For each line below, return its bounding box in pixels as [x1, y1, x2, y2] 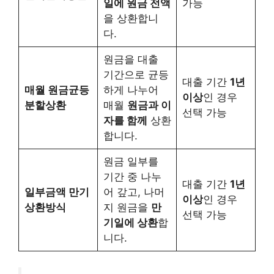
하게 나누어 [103, 84, 158, 97]
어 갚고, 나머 [103, 186, 165, 199]
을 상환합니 [103, 12, 158, 25]
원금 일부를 [103, 155, 158, 168]
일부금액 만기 [24, 186, 89, 199]
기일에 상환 [103, 217, 158, 229]
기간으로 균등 [103, 68, 169, 81]
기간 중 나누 [103, 171, 161, 183]
